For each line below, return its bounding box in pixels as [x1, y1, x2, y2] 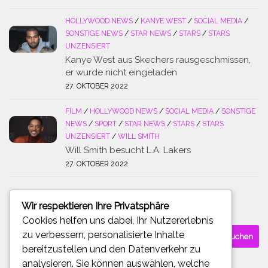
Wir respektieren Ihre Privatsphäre [22, 200, 169, 212]
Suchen [8, 226, 41, 237]
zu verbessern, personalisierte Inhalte [22, 229, 184, 240]
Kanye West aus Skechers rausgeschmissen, [65, 54, 251, 66]
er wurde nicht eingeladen [65, 67, 177, 78]
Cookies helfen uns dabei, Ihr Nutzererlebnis [22, 214, 214, 226]
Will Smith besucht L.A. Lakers [65, 145, 191, 156]
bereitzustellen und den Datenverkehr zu [22, 243, 200, 255]
